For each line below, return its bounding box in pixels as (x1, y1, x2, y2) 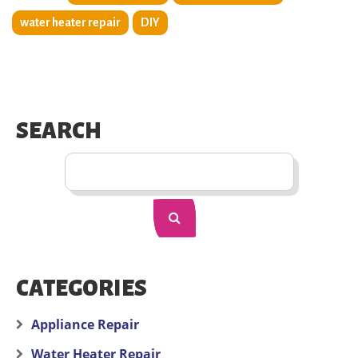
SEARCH (16, 118, 101, 143)
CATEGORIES (16, 276, 147, 300)
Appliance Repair (31, 315, 139, 333)
